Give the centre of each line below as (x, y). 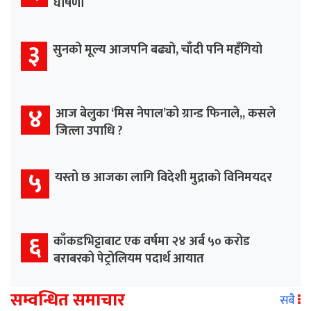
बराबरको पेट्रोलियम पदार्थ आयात (129, 259)
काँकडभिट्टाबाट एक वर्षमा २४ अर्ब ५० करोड (152, 241)
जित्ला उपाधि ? (89, 131)
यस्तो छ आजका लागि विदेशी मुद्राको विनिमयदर (163, 177)
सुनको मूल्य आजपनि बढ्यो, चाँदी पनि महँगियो (158, 50)
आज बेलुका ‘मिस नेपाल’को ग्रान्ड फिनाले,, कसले (166, 114)
